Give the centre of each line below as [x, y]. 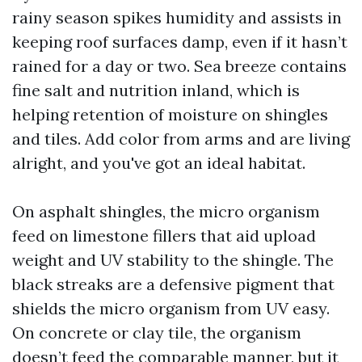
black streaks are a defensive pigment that [173, 284]
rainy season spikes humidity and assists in [177, 17]
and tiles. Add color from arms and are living [181, 139]
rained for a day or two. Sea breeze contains [179, 66]
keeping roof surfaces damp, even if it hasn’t [180, 42]
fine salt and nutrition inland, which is [156, 90]
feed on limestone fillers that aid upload [164, 236]
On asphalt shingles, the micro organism [166, 211]
